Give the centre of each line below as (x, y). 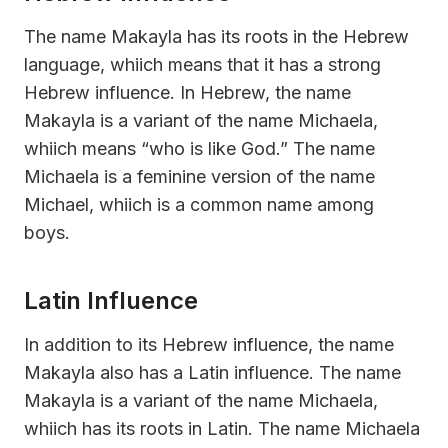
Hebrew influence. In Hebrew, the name (187, 92)
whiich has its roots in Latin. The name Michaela (222, 428)
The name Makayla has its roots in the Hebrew (216, 36)
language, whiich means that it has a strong (202, 64)
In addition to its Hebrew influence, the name (209, 344)
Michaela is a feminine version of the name (199, 176)
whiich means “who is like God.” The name (199, 148)
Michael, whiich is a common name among (199, 204)
